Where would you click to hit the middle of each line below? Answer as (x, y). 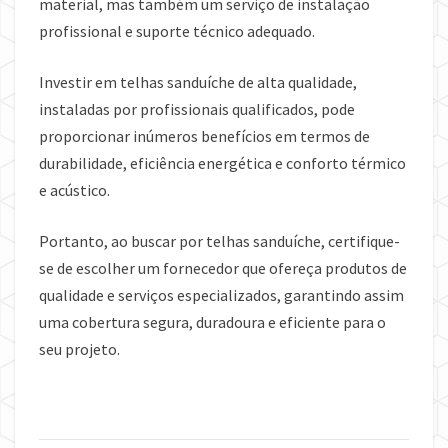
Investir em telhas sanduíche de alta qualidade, (198, 82)
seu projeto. (79, 349)
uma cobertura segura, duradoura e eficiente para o (212, 322)
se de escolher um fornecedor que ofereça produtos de (223, 268)
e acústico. (76, 190)
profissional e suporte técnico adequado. (177, 31)
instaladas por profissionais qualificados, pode (197, 109)
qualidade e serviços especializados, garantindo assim (221, 295)
